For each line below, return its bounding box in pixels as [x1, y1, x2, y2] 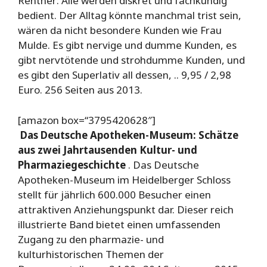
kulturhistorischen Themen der [18, 247, 164, 261]
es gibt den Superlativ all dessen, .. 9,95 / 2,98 [18, 68, 231, 82]
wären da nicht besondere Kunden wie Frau [18, 23, 222, 38]
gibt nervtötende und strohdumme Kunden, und [18, 53, 245, 67]
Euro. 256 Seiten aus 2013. [18, 83, 142, 97]
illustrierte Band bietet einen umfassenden [18, 217, 221, 231]
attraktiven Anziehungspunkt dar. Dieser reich [18, 202, 234, 216]
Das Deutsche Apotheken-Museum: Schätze [20, 128, 238, 142]
